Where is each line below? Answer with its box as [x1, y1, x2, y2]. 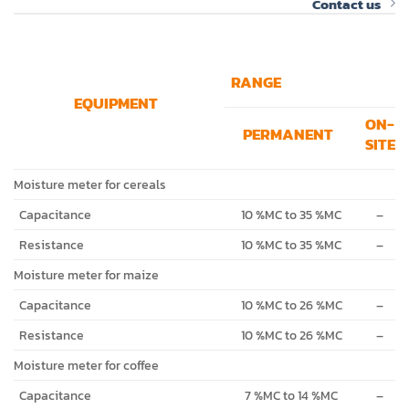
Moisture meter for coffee [14, 354, 159, 375]
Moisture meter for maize [14, 264, 159, 285]
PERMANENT [242, 121, 333, 146]
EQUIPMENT [73, 90, 158, 115]
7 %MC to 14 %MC [245, 384, 338, 405]
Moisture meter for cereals [14, 173, 166, 194]
